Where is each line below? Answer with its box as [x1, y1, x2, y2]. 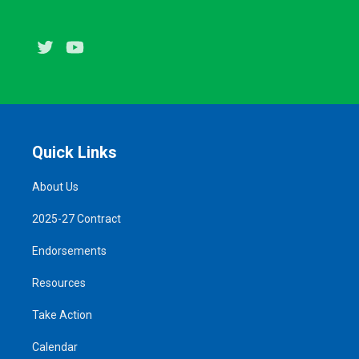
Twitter [58, 40, 97, 55]
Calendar [32, 340, 78, 353]
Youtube [87, 40, 132, 55]
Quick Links [32, 142, 117, 162]
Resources [32, 276, 86, 289]
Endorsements [32, 244, 107, 257]
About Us [32, 179, 79, 193]
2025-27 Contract [32, 212, 121, 225]
